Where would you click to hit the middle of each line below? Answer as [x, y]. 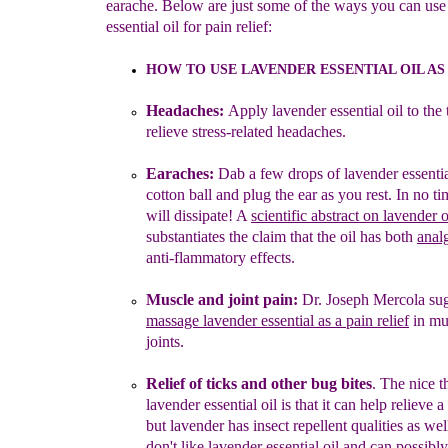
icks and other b [265, 383]
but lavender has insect [219, 425]
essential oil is [249, 404]
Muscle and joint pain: [222, 299]
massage [174, 320]
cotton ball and [194, 194]
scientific [281, 215]
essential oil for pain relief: [189, 26]
